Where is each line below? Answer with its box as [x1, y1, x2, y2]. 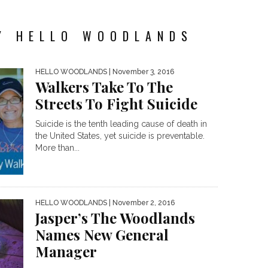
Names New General [35, 225, 169, 245]
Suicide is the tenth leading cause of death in [35, 119, 207, 129]
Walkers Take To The [35, 77, 173, 96]
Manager [35, 242, 97, 261]
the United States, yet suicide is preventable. [35, 131, 205, 141]
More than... [35, 143, 80, 153]
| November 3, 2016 [107, 68, 174, 76]
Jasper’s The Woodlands [35, 208, 195, 228]
